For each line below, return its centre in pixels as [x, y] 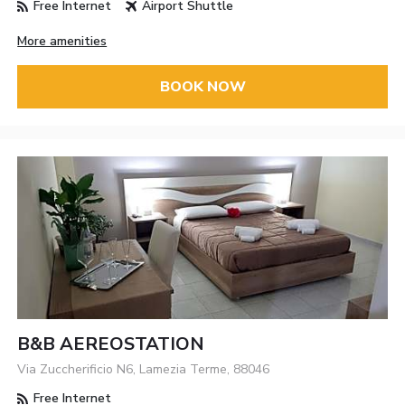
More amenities [62, 41]
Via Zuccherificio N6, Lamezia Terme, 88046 [144, 370]
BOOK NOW [202, 86]
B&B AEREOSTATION [111, 344]
